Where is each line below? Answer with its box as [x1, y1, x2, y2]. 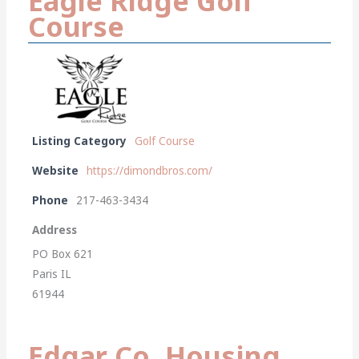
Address [32, 222, 78, 237]
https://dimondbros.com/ [87, 163, 213, 178]
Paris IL [32, 266, 72, 281]
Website [32, 163, 79, 178]
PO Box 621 [32, 246, 94, 261]
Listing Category [32, 133, 127, 148]
